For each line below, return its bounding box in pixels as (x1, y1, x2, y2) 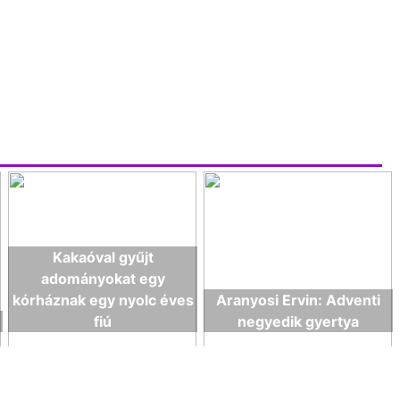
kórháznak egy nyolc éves (12, 291, 194, 309)
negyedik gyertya (237, 312, 360, 330)
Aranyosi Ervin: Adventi (216, 291, 381, 309)
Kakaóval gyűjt (52, 248, 154, 266)
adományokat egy (40, 270, 165, 287)
